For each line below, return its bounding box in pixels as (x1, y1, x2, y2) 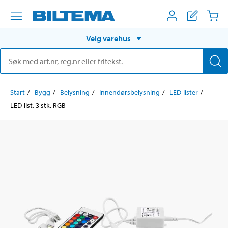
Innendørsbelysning (99, 87, 160, 97)
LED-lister (169, 87, 198, 97)
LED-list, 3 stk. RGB (10, 100, 66, 110)
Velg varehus (86, 33, 131, 43)
